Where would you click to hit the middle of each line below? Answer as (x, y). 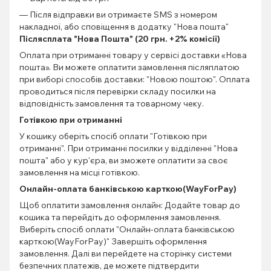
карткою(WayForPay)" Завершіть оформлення (113, 241)
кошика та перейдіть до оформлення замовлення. (120, 217)
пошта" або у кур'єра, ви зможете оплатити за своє (124, 160)
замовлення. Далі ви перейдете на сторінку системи (126, 253)
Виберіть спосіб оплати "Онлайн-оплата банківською (127, 229)
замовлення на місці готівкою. (80, 172)
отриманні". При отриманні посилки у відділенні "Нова (129, 148)
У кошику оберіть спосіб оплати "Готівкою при (113, 136)
